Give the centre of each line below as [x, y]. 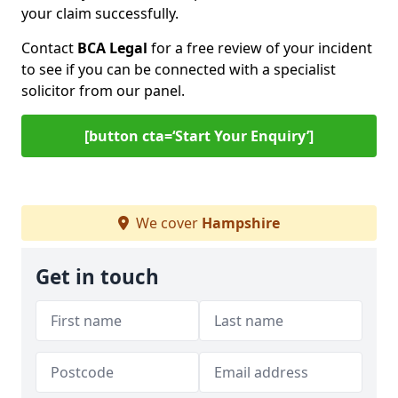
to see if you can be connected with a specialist [179, 69]
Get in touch [97, 277]
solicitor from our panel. [103, 91]
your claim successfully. [100, 13]
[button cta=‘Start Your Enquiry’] [199, 136]
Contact [49, 48]
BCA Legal [112, 48]
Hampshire [241, 223]
